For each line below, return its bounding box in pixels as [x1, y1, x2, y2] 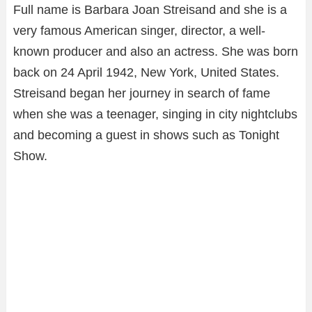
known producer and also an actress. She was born [13, 44, 298, 58]
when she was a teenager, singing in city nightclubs [13, 107, 297, 121]
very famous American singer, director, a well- [13, 23, 265, 38]
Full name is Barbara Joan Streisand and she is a [13, 2, 287, 17]
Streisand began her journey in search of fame [13, 86, 270, 100]
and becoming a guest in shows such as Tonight [13, 127, 279, 142]
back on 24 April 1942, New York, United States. [13, 65, 279, 79]
